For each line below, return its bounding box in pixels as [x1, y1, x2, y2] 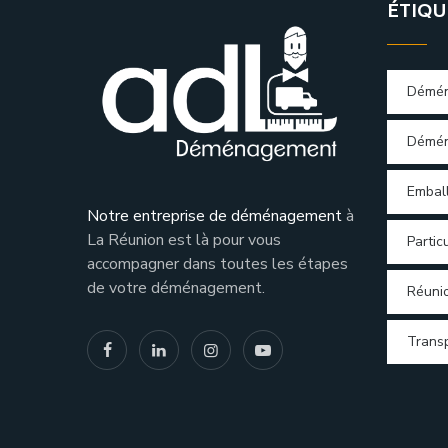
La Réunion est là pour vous [87, 228, 281, 251]
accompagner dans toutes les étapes [87, 252, 348, 275]
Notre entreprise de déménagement [87, 204, 342, 227]
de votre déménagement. [87, 276, 265, 299]
